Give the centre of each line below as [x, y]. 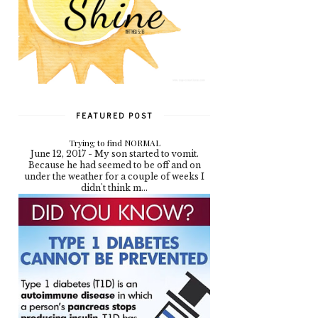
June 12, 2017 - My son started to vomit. [114, 154]
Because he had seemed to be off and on [114, 165]
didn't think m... [114, 188]
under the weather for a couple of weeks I [114, 177]
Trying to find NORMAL [114, 143]
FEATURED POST [114, 116]
